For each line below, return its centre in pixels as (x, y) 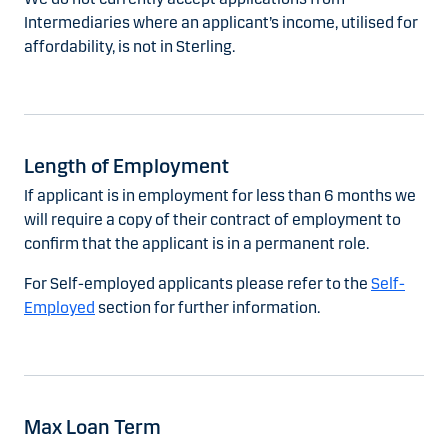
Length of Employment (126, 166)
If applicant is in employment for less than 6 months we (220, 196)
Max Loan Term (92, 427)
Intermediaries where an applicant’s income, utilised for (221, 23)
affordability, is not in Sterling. (129, 47)
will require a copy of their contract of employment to (212, 220)
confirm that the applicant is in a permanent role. (196, 244)
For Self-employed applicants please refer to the (197, 284)
